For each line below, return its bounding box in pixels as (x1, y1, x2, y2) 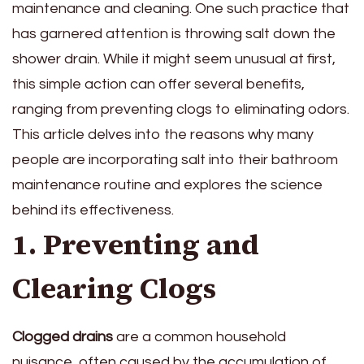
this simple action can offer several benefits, (12, 76, 305, 92)
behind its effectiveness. (12, 201, 174, 218)
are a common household (113, 328, 286, 344)
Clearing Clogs (12, 268, 216, 308)
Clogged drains (12, 328, 113, 344)
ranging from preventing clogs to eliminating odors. (12, 101, 349, 117)
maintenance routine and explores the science (12, 176, 323, 193)
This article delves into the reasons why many (12, 126, 314, 142)
